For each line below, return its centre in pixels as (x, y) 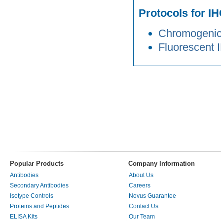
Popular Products (37, 164)
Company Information (162, 164)
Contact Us (144, 206)
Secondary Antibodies (39, 186)
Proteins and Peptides (39, 206)
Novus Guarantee (152, 196)
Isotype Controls (32, 196)
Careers (140, 186)
